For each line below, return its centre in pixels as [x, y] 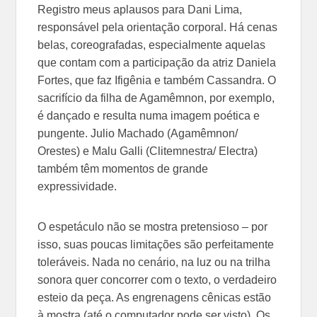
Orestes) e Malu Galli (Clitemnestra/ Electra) [148, 151]
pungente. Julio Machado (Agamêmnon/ [138, 133]
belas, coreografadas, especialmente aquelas [152, 45]
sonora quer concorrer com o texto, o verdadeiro [157, 279]
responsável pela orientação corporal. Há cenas [158, 27]
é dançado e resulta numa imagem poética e [149, 115]
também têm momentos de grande [123, 168]
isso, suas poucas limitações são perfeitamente [156, 244]
